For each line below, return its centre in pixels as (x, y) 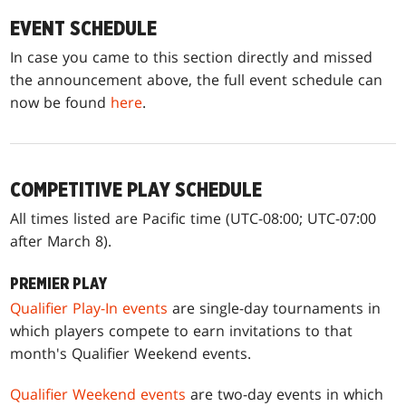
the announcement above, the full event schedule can (197, 79)
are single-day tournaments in (275, 308)
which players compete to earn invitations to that (182, 330)
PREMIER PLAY (59, 284)
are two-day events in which (285, 394)
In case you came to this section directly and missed (192, 57)
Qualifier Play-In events (89, 308)
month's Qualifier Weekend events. (131, 353)
